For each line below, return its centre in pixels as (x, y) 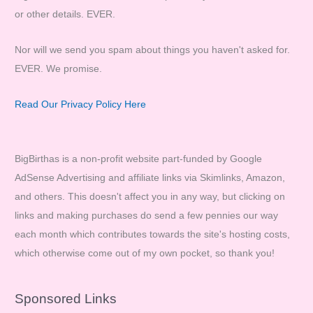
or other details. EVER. (65, 15)
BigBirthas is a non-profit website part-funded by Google (139, 159)
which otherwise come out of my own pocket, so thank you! (145, 253)
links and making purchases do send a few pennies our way (147, 215)
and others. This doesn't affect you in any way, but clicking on (150, 196)
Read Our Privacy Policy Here (81, 104)
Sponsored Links (66, 299)
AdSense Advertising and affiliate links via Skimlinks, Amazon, (150, 177)
